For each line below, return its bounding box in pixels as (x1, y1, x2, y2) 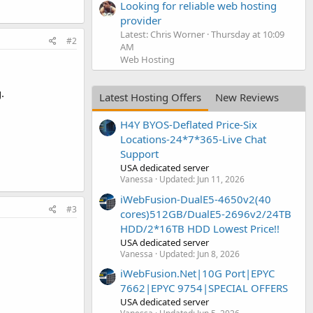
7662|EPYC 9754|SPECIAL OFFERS (120, 280, 288, 295)
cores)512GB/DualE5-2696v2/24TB (120, 206, 291, 221)
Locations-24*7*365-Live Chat (120, 132, 266, 147)
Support (120, 147, 159, 161)
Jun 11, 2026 (197, 173, 245, 186)
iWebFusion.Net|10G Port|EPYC (120, 265, 275, 280)
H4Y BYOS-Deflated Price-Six (120, 117, 257, 132)
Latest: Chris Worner (120, 27, 205, 41)
